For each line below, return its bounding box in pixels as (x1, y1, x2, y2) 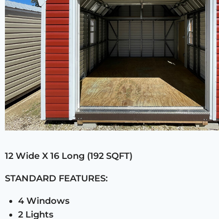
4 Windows (18, 195, 69, 206)
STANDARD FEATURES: (5, 173, 108, 184)
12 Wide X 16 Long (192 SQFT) (5, 150, 132, 161)
